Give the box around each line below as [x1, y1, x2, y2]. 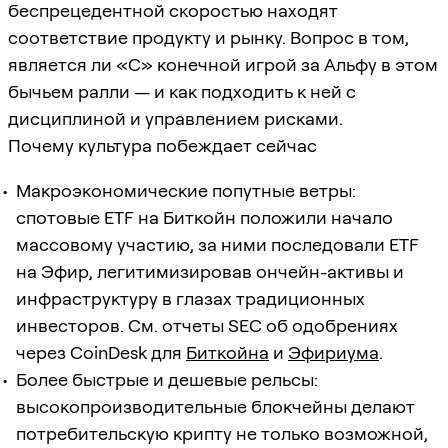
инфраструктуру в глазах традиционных [16, 287, 365, 309]
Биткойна [186, 341, 269, 363]
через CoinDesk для [16, 341, 186, 363]
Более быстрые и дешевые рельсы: [16, 368, 318, 390]
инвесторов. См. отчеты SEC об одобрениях [16, 314, 398, 336]
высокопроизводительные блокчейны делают [16, 395, 415, 417]
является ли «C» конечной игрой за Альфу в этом [8, 53, 438, 75]
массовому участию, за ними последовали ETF [16, 233, 419, 255]
